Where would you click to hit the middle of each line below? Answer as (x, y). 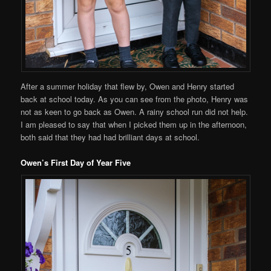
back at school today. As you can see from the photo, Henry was (135, 99)
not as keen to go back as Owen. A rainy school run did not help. (135, 111)
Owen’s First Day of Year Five (76, 162)
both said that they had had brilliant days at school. (110, 137)
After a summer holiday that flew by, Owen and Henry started (128, 86)
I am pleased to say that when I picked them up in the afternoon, (134, 124)
